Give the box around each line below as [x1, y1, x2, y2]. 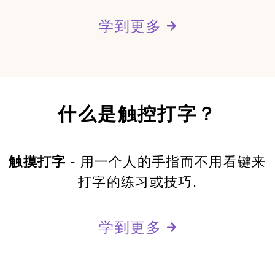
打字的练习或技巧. [78, 174, 197, 190]
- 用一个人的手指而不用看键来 [66, 153, 266, 169]
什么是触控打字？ [58, 103, 217, 124]
